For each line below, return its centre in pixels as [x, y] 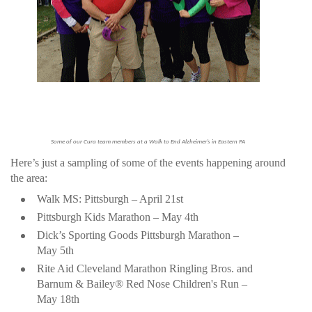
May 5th [55, 250]
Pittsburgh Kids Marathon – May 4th [118, 217]
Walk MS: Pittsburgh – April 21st [110, 199]
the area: [29, 178]
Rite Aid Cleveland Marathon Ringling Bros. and [145, 268]
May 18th [58, 299]
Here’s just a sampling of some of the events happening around [148, 163]
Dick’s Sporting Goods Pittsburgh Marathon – [138, 235]
